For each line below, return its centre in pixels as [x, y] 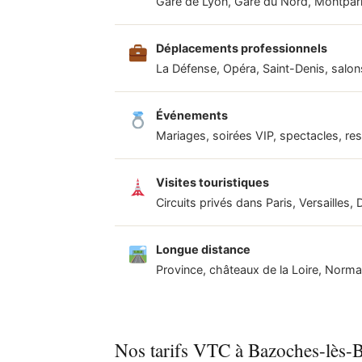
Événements [192, 115]
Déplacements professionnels [242, 48]
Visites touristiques [213, 182]
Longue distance [203, 249]
